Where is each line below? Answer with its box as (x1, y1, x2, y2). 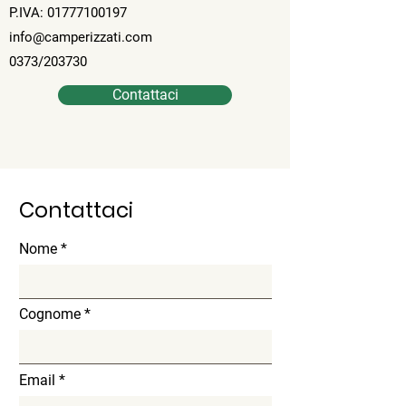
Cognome (19, 305, 81, 323)
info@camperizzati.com (9, 29, 152, 45)
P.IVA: (9, 5, 47, 21)
